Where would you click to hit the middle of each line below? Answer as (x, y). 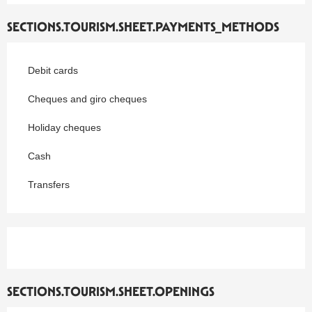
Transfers (49, 184)
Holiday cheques (64, 127)
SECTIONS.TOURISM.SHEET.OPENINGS (111, 291)
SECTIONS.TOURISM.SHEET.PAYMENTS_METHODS (143, 26)
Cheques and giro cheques (87, 99)
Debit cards (53, 70)
